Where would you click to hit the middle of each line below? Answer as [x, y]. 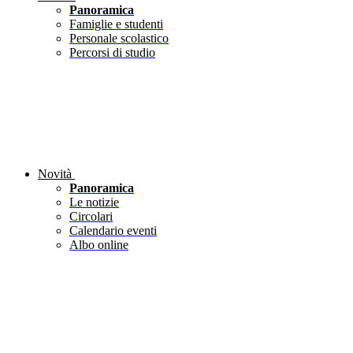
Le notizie [94, 203]
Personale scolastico [119, 39]
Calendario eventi [113, 231]
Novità [55, 174]
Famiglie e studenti [116, 24]
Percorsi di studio [112, 53]
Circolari [91, 217]
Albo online [99, 245]
